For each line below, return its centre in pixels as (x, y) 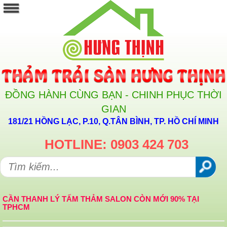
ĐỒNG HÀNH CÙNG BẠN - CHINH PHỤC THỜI (113, 95)
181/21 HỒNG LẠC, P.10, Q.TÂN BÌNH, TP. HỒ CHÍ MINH (113, 122)
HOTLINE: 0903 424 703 (117, 145)
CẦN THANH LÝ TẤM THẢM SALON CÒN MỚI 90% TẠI (101, 199)
